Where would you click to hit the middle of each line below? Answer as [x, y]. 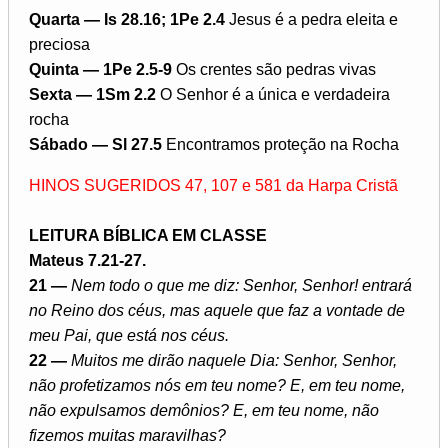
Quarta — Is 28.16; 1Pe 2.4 [129, 19]
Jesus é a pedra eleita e [313, 19]
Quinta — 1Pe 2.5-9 [102, 69]
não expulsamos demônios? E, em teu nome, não [204, 410]
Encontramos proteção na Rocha [282, 144]
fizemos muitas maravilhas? [127, 435]
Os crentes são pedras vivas [276, 69]
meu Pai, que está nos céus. [129, 335]
